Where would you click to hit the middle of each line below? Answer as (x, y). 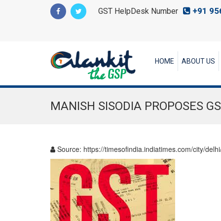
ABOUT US (198, 61)
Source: (69, 149)
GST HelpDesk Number (139, 11)
